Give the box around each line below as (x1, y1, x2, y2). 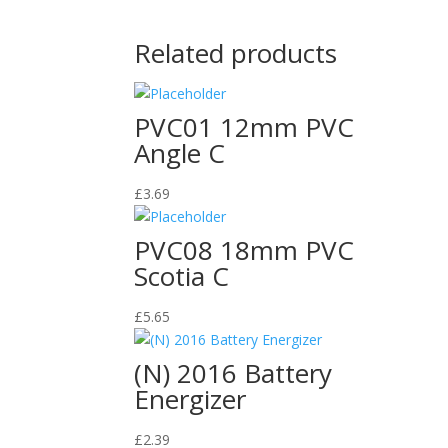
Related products (134, 34, 338, 71)
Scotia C (134, 257, 230, 294)
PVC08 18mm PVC (134, 231, 355, 268)
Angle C (134, 134, 226, 171)
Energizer (134, 380, 247, 417)
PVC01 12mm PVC (134, 108, 355, 145)
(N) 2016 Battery (134, 354, 333, 391)
